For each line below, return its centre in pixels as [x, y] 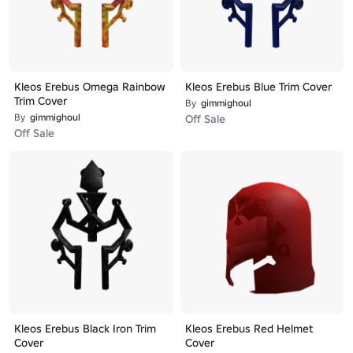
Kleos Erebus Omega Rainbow [90, 86]
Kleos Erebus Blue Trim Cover [258, 86]
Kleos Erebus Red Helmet [249, 329]
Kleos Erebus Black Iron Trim [85, 329]
